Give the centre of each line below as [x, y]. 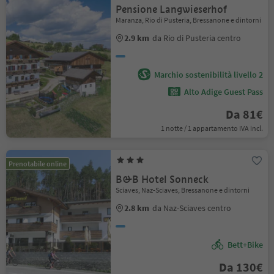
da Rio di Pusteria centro [197, 38]
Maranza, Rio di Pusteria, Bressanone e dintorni [189, 20]
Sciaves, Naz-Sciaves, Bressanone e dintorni [183, 190]
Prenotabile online [38, 164]
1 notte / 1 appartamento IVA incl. [212, 128]
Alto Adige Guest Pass [223, 92]
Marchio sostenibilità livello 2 [208, 75]
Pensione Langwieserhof [172, 9]
